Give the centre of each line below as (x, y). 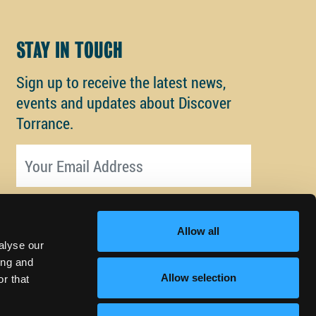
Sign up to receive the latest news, (121, 83)
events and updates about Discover (123, 103)
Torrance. (44, 123)
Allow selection (198, 277)
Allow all (198, 231)
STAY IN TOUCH (69, 50)
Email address (58, 154)
